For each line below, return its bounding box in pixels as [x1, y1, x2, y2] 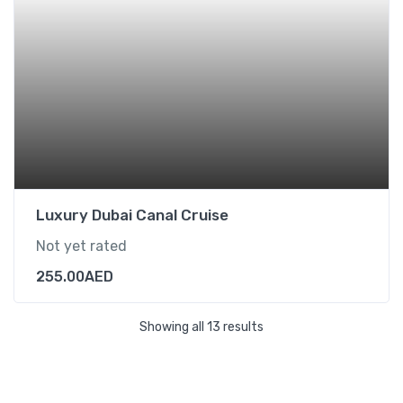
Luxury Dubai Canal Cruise [36, 206, 228, 224]
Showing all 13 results [139, 319, 264, 335]
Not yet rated [36, 237, 127, 255]
